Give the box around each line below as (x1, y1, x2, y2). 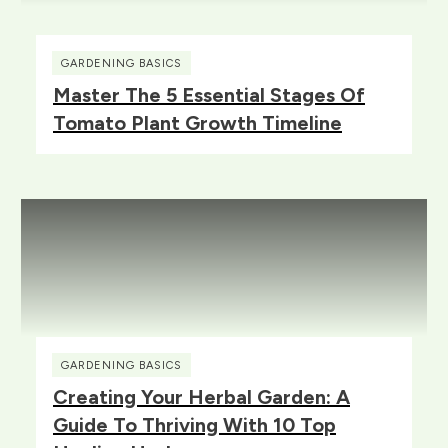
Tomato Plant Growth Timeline (53, 110, 342, 135)
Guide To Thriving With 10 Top (53, 412, 336, 437)
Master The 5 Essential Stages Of (53, 82, 365, 107)
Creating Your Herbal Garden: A (53, 384, 350, 409)
